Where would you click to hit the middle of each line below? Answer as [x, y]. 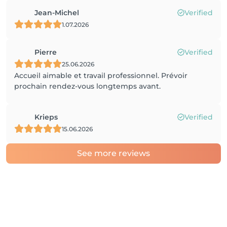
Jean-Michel [57, 13]
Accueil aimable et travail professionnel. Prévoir [101, 75]
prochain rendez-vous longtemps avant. [87, 86]
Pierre [46, 52]
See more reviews [113, 153]
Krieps [46, 117]
